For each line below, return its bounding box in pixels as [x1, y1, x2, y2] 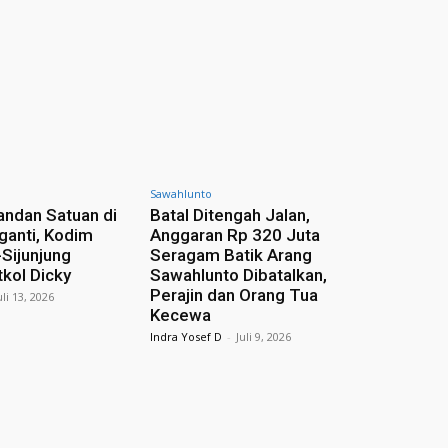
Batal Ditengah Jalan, [149, 204, 310, 225]
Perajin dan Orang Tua [149, 284, 318, 305]
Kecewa [149, 304, 211, 325]
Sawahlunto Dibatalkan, [149, 264, 327, 285]
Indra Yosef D [149, 328, 222, 344]
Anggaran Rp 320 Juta [149, 224, 320, 245]
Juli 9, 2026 [235, 328, 291, 344]
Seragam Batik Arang [149, 244, 312, 265]
